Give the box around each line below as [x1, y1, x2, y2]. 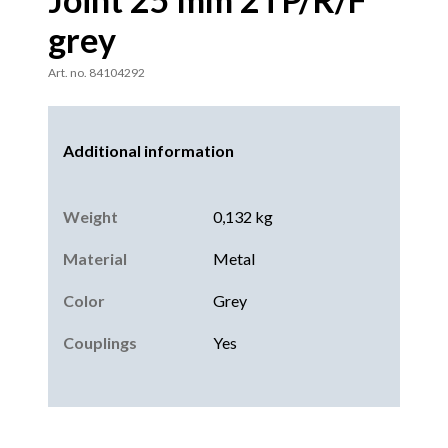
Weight [62, 206, 118, 226]
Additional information [62, 140, 234, 160]
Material [62, 248, 127, 268]
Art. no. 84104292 [48, 64, 145, 80]
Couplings [62, 332, 137, 352]
